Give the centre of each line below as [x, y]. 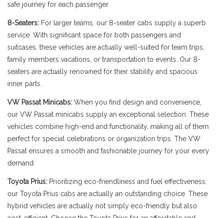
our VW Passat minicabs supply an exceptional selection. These [108, 114]
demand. [21, 163]
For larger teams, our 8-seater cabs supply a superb [122, 23]
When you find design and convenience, [138, 102]
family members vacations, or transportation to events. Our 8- [104, 59]
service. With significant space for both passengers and [94, 35]
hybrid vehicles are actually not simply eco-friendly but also [102, 206]
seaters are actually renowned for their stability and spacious [102, 72]
